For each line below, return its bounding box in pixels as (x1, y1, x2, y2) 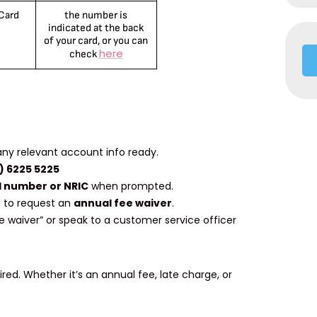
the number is (64, 8, 127, 23)
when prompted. (88, 179, 173, 194)
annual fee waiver (74, 196, 172, 211)
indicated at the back (48, 21, 144, 35)
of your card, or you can (44, 34, 148, 48)
